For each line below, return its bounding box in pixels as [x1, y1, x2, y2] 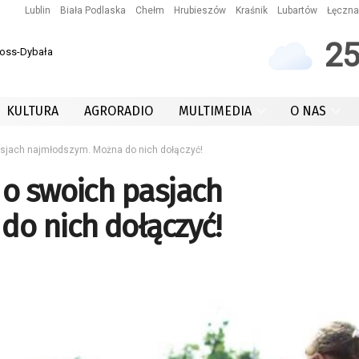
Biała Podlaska [60, 5, 126, 16]
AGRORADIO [84, 103, 153, 119]
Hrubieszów [174, 5, 226, 16]
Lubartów [277, 5, 317, 16]
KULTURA [6, 103, 58, 119]
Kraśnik [236, 5, 268, 16]
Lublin [25, 5, 50, 16]
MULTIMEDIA [179, 103, 252, 119]
